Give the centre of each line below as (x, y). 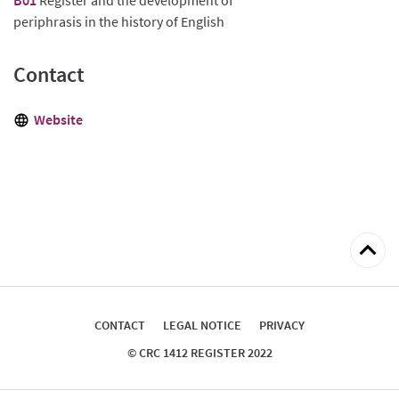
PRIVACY (282, 325)
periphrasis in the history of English (119, 21)
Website (58, 119)
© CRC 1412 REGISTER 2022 (199, 352)
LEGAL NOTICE (202, 325)
